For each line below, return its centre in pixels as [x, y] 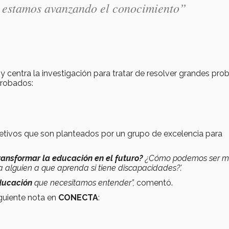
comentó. [155, 182]
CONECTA [78, 197]
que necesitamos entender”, [85, 182]
